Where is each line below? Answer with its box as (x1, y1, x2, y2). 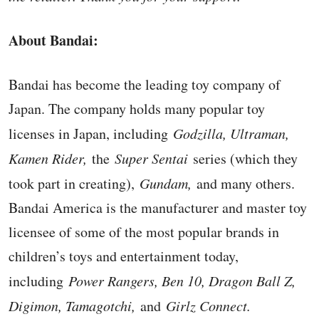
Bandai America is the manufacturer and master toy (9, 198, 307, 217)
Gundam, (140, 174, 192, 192)
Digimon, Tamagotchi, (9, 296, 135, 315)
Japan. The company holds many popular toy (9, 99, 265, 118)
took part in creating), (9, 174, 140, 193)
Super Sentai (115, 149, 188, 167)
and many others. (192, 174, 295, 193)
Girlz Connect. (161, 296, 251, 315)
